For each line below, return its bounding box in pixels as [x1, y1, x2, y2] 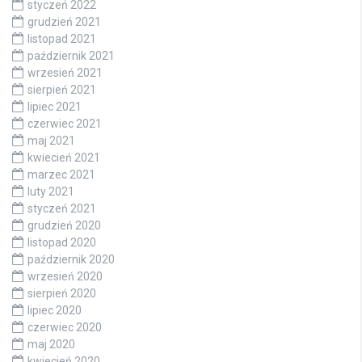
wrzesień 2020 [27, 269, 103, 283]
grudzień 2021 [27, 15, 101, 28]
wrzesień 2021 [27, 65, 103, 79]
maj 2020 [27, 337, 75, 351]
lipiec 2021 [27, 99, 82, 113]
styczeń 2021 [27, 201, 96, 215]
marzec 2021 [27, 167, 95, 181]
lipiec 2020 [27, 303, 82, 317]
